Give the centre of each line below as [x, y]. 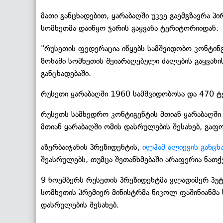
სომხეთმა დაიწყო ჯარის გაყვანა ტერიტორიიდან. [130, 28]
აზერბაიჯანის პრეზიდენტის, [92, 147]
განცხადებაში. [66, 73]
